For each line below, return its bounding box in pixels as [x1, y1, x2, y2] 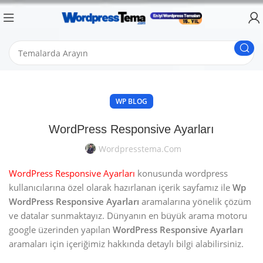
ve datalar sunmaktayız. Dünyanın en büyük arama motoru [9, 210, 247, 221]
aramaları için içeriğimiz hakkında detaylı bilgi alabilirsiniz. [9, 238, 244, 249]
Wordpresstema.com [98, 143, 181, 154]
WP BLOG [116, 96, 147, 106]
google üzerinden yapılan [9, 224, 113, 235]
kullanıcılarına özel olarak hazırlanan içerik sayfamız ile [9, 181, 232, 193]
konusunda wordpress [135, 167, 228, 179]
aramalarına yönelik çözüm [139, 195, 251, 207]
